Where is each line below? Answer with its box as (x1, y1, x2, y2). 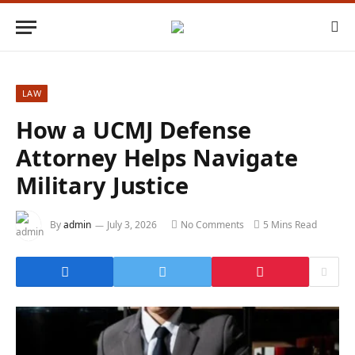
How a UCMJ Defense (16, 114, 251, 145)
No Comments (181, 218, 244, 232)
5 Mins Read (263, 218, 317, 232)
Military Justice (16, 170, 189, 200)
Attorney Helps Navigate (16, 142, 298, 173)
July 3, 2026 (107, 218, 157, 232)
